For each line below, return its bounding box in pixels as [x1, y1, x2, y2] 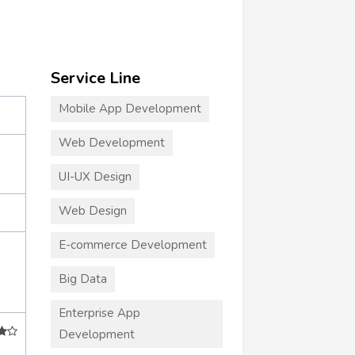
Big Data [58, 270, 107, 287]
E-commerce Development [58, 236, 207, 253]
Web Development [58, 134, 165, 151]
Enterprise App [58, 304, 140, 321]
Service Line [50, 67, 140, 89]
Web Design [58, 202, 127, 219]
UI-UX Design [58, 168, 132, 185]
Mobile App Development [58, 100, 201, 116]
